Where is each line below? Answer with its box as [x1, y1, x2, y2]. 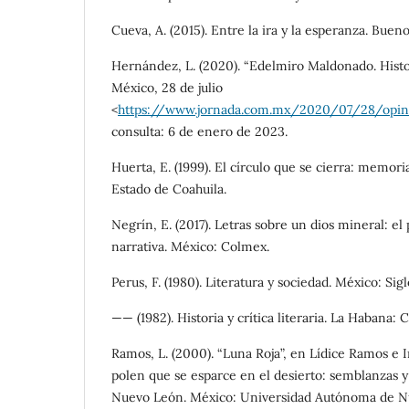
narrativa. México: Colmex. [111, 237, 269, 255]
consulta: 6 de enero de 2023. [111, 122, 288, 140]
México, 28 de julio [111, 79, 223, 96]
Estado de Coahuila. [111, 180, 226, 197]
